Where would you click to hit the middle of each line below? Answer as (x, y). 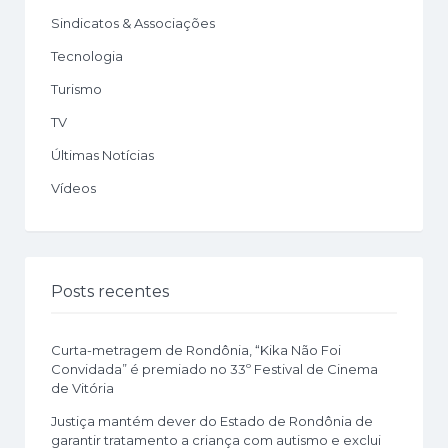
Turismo (76, 88)
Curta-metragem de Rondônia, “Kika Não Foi (196, 349)
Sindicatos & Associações (133, 22)
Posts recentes (110, 291)
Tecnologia (87, 55)
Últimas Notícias (102, 154)
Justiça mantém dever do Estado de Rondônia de (212, 420)
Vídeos (73, 187)
